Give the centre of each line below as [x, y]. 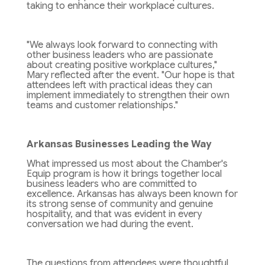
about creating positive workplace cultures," [122, 65]
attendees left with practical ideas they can [119, 85]
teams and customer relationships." [102, 106]
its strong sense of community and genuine [119, 204]
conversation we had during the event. [110, 224]
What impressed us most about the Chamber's [127, 164]
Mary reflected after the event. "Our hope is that [130, 75]
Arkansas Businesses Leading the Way [119, 145]
